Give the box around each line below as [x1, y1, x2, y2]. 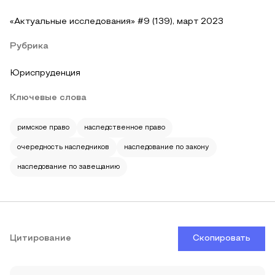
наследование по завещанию [17, 164, 120, 170]
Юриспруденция [10, 69, 80, 77]
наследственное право [84, 125, 165, 131]
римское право [17, 125, 69, 131]
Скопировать [193, 234, 250, 242]
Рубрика [10, 42, 48, 50]
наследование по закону [124, 144, 209, 150]
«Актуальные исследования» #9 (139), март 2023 [10, 18, 223, 26]
